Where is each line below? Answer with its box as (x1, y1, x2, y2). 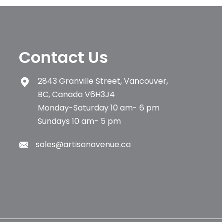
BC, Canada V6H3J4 (38, 88, 115, 100)
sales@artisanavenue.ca (36, 138, 131, 150)
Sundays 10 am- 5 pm (38, 115, 121, 127)
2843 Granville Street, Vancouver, (38, 75, 168, 87)
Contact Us (19, 46, 109, 68)
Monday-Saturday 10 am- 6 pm (38, 102, 160, 113)
